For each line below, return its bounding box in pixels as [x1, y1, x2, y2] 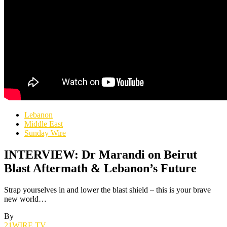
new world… [4, 194, 47, 203]
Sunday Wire [24, 129, 66, 137]
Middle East [24, 120, 63, 128]
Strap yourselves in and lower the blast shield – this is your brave [4, 185, 211, 194]
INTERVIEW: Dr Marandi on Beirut [4, 147, 197, 161]
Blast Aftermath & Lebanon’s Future [4, 161, 197, 175]
